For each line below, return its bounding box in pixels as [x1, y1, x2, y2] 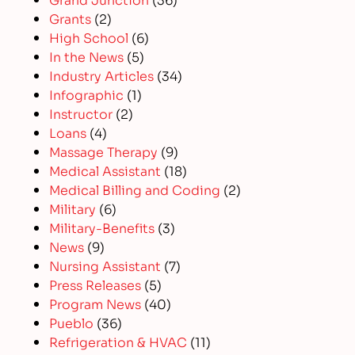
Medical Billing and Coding [49, 180, 221, 199]
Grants [49, 9, 92, 28]
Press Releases [49, 275, 142, 294]
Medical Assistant [49, 161, 162, 180]
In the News [49, 47, 124, 66]
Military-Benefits [49, 218, 155, 237]
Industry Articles [49, 66, 155, 85]
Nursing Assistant [49, 256, 162, 275]
